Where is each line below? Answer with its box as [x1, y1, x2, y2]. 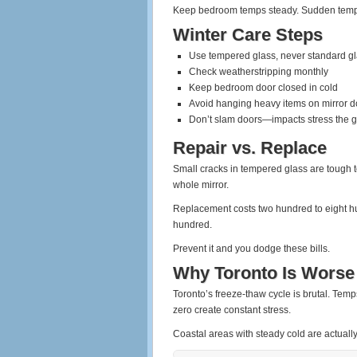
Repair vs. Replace [173, 138, 327, 158]
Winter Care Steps [173, 25, 323, 45]
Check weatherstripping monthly [189, 66, 328, 77]
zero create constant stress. [173, 304, 291, 316]
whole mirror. [173, 179, 229, 190]
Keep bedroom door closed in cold [189, 82, 338, 93]
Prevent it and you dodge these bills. [173, 243, 330, 254]
